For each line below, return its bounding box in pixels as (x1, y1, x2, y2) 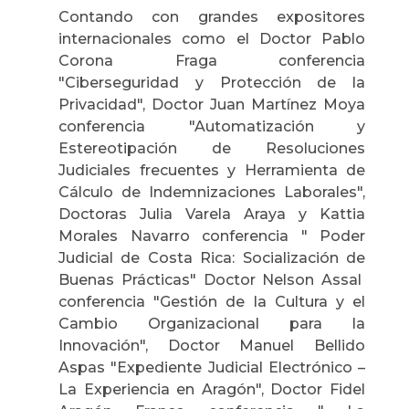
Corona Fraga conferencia (58, 51, 365, 69)
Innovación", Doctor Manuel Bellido (58, 336, 365, 354)
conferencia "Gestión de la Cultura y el (58, 292, 365, 310)
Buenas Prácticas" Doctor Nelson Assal (58, 270, 365, 288)
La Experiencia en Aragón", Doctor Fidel (58, 380, 365, 398)
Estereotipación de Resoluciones (58, 139, 365, 157)
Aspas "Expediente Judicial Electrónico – (58, 358, 365, 376)
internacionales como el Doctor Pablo (58, 29, 365, 47)
